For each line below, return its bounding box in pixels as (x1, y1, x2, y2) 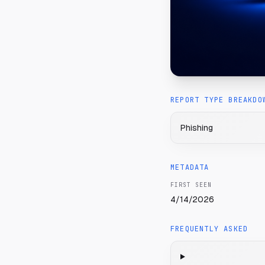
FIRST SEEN (170, 181, 212, 189)
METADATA (170, 163, 209, 172)
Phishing (180, 122, 213, 133)
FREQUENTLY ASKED (170, 224, 248, 234)
